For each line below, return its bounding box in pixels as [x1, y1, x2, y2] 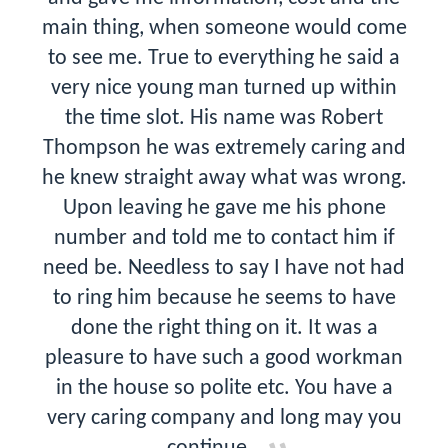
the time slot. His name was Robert [65, 106, 383, 130]
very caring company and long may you [46, 406, 402, 430]
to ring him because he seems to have [52, 286, 396, 310]
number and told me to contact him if [53, 226, 395, 250]
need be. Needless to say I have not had [43, 256, 405, 280]
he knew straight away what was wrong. [41, 166, 407, 190]
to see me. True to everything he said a [48, 46, 400, 70]
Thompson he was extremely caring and [42, 136, 406, 160]
